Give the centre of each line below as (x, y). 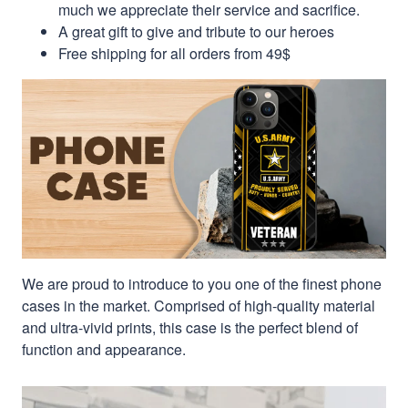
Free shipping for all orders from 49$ (174, 53)
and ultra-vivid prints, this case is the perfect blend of (190, 327)
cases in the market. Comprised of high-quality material (199, 305)
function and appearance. (104, 349)
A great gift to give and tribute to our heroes (196, 31)
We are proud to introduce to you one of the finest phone (202, 283)
